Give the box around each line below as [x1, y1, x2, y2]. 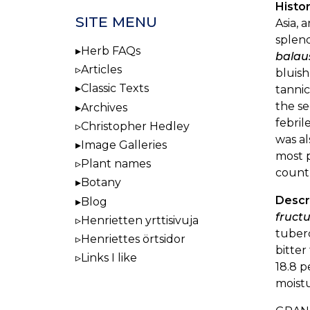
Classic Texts [81, 82, 149, 95]
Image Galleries [81, 138, 167, 152]
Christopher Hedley [81, 119, 190, 133]
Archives [81, 100, 127, 114]
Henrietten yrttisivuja [81, 213, 199, 227]
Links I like [81, 251, 137, 265]
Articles [81, 63, 122, 77]
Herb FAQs [81, 44, 140, 58]
